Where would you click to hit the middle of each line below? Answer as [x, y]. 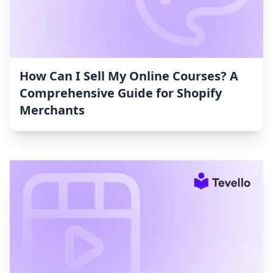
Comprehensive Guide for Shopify [121, 93]
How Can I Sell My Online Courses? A [129, 76]
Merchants [52, 110]
